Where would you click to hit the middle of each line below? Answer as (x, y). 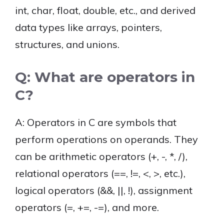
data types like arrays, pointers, (88, 27)
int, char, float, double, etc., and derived (105, 10)
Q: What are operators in (105, 77)
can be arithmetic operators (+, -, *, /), (101, 156)
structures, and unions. (67, 44)
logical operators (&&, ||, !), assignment (104, 190)
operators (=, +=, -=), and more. (87, 207)
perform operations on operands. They (106, 139)
